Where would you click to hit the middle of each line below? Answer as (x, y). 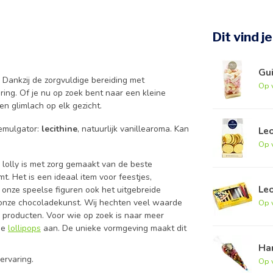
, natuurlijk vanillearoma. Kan (133, 129)
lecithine (59, 129)
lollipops (24, 229)
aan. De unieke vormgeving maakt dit (114, 229)
